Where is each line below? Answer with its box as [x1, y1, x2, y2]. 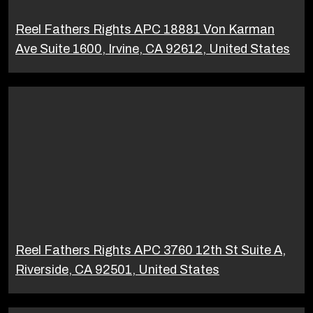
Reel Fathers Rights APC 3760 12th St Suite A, [15, 242, 286, 257]
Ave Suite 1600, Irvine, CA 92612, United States [15, 41, 290, 56]
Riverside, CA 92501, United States [15, 262, 219, 277]
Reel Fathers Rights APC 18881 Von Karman [15, 22, 275, 36]
